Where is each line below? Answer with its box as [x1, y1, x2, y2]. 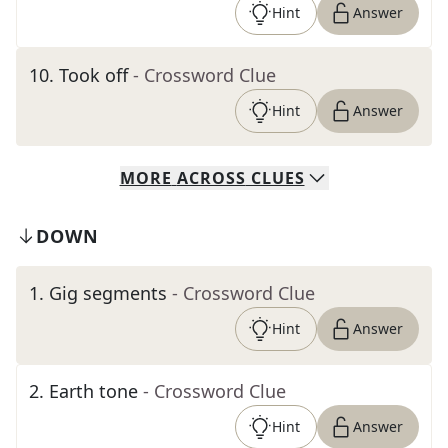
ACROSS [176, 167, 246, 189]
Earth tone [49, 379, 138, 403]
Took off [59, 63, 128, 87]
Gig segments [49, 281, 167, 305]
